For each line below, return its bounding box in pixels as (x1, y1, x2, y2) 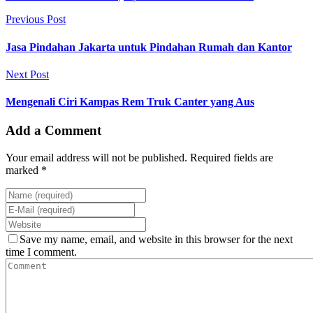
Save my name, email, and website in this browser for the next (20, 233, 293, 246)
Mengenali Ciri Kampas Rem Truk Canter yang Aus (6, 96, 254, 108)
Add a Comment (6, 123, 101, 138)
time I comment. (6, 246, 77, 259)
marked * (6, 164, 47, 177)
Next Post (6, 68, 49, 80)
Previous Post (6, 13, 66, 26)
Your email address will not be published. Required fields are (6, 152, 273, 164)
